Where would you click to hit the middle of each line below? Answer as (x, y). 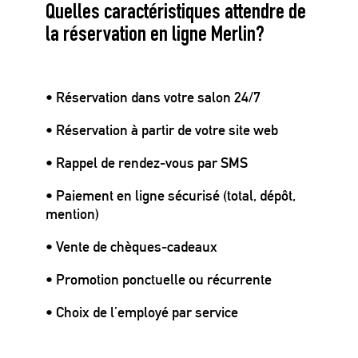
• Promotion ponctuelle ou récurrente (159, 279)
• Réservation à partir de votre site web (162, 130)
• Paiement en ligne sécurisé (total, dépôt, (171, 195)
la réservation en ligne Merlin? (155, 36)
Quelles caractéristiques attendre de (176, 14)
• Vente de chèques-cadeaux (131, 247)
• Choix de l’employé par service (142, 312)
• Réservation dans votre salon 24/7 (153, 97)
